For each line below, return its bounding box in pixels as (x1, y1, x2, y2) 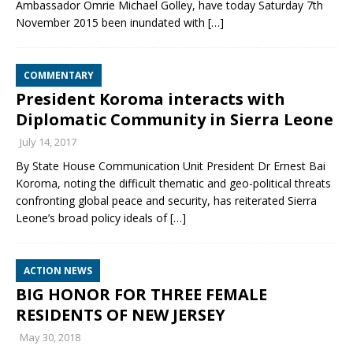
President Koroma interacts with (16, 88, 285, 110)
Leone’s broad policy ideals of (16, 210, 170, 225)
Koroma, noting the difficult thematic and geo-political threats (16, 176, 331, 191)
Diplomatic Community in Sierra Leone (16, 109, 333, 130)
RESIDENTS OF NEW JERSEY (16, 304, 225, 325)
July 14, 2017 (20, 135, 76, 149)
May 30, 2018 (20, 330, 80, 344)
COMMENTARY (24, 69, 94, 82)
